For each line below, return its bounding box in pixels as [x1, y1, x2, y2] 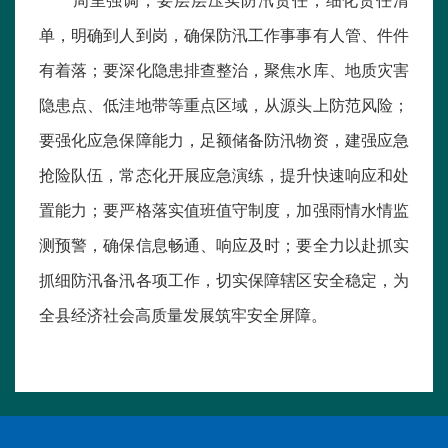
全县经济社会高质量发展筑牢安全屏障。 [39, 304, 327, 325]
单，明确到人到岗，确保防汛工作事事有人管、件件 [39, 24, 409, 45]
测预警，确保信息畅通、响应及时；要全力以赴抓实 [39, 234, 409, 255]
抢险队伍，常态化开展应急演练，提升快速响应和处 [39, 164, 409, 185]
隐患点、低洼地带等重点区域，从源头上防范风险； [39, 94, 409, 115]
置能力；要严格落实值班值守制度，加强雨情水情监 [39, 199, 409, 220]
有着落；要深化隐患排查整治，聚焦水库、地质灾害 [39, 59, 409, 80]
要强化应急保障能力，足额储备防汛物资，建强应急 [39, 129, 409, 150]
